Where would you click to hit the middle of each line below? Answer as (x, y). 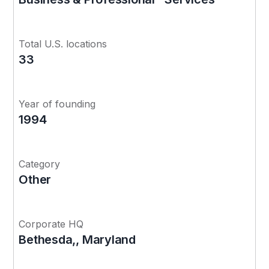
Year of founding (57, 104)
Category (40, 164)
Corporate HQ (51, 224)
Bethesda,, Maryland (77, 239)
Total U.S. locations (63, 44)
